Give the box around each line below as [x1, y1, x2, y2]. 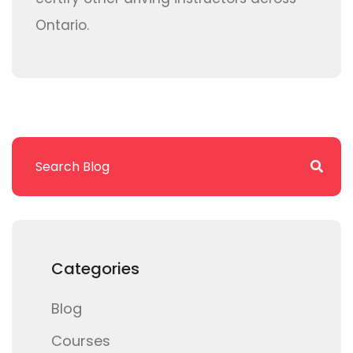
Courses [51, 331, 110, 351]
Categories [51, 258, 139, 281]
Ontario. [35, 16, 89, 35]
